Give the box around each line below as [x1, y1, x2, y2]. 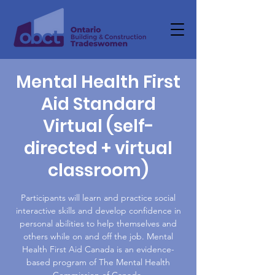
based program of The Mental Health [26, 257, 170, 268]
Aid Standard [41, 92, 156, 116]
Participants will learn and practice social [21, 192, 176, 203]
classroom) [48, 158, 149, 182]
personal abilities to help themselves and [20, 218, 177, 229]
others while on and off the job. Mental [23, 231, 173, 242]
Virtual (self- [42, 114, 154, 138]
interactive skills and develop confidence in [15, 205, 181, 216]
